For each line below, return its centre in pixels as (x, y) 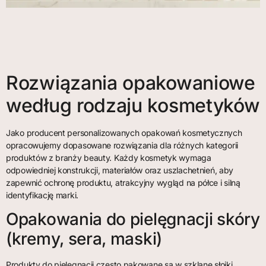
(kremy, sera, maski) (84, 239)
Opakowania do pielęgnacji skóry (133, 219)
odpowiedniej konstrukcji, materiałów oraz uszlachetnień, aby (120, 170)
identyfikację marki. (42, 195)
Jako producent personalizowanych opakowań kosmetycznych (124, 133)
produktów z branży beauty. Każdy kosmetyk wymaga (109, 158)
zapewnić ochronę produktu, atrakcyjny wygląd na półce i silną (123, 183)
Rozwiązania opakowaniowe (131, 83)
